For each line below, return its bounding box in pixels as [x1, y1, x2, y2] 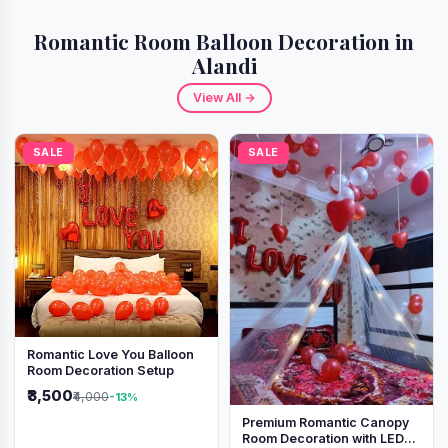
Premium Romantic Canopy [242, 414, 409, 430]
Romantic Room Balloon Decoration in [34, 27, 414, 56]
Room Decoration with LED [242, 430, 404, 446]
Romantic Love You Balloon [27, 347, 194, 363]
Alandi [191, 51, 257, 80]
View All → [192, 90, 256, 106]
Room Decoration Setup [27, 363, 174, 379]
